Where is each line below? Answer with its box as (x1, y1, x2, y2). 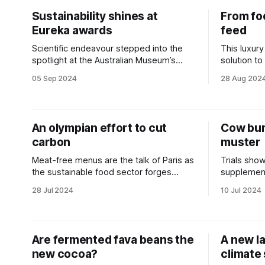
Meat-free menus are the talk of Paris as (31, 155, 194, 166)
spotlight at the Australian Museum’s (31, 55, 176, 66)
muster (221, 135, 260, 149)
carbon (31, 135, 71, 149)
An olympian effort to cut (31, 121, 167, 135)
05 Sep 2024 (31, 74, 77, 83)
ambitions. (221, 67, 263, 77)
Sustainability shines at (31, 9, 158, 23)
